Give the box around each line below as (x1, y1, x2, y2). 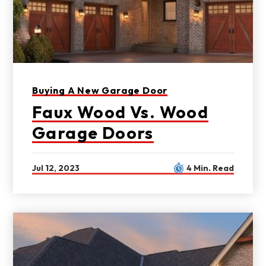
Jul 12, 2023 (32, 163, 80, 173)
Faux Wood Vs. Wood (32, 102, 209, 122)
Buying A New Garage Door (32, 84, 168, 96)
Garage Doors (32, 122, 154, 143)
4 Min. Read (186, 163, 234, 173)
